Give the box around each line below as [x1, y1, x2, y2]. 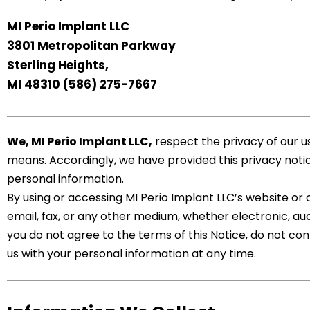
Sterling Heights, [7, 57, 109, 74]
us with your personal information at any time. [7, 246, 256, 262]
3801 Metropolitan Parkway [7, 37, 176, 55]
